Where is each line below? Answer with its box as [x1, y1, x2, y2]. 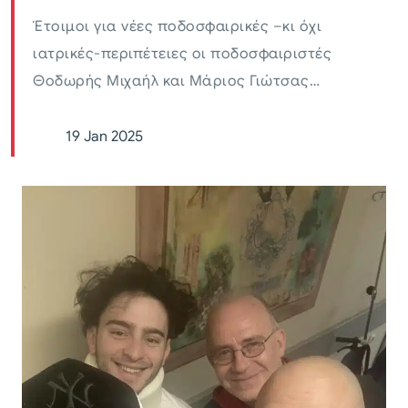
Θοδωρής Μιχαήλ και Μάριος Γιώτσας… [33, 72, 320, 91]
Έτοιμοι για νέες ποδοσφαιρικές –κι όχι [33, 17, 321, 36]
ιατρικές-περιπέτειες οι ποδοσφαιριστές [33, 45, 331, 64]
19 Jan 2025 [66, 127, 143, 147]
